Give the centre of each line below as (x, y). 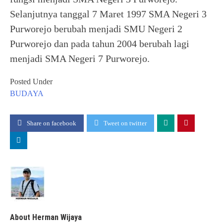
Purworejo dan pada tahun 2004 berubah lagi (100, 44)
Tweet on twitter (125, 123)
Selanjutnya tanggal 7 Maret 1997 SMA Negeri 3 (108, 14)
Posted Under (31, 82)
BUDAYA (27, 93)
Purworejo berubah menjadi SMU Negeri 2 (96, 29)
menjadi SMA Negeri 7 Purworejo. (80, 58)
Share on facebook (52, 123)
